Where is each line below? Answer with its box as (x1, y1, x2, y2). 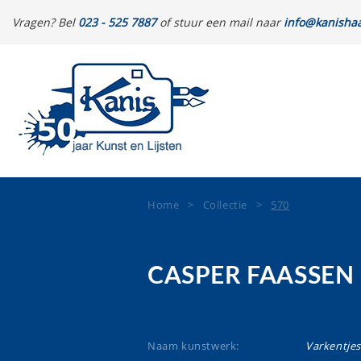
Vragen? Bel (12, 15, 78, 30)
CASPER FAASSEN (147, 264, 355, 288)
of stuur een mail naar (156, 15, 284, 30)
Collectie (202, 197, 248, 212)
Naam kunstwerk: (147, 338, 239, 353)
